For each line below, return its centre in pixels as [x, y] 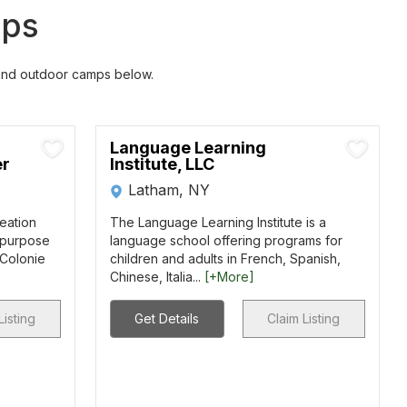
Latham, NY [169, 190]
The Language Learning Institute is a [218, 222]
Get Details [167, 318]
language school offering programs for [226, 240]
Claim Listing [304, 318]
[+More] [229, 277]
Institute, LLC [162, 164]
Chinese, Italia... [157, 277]
